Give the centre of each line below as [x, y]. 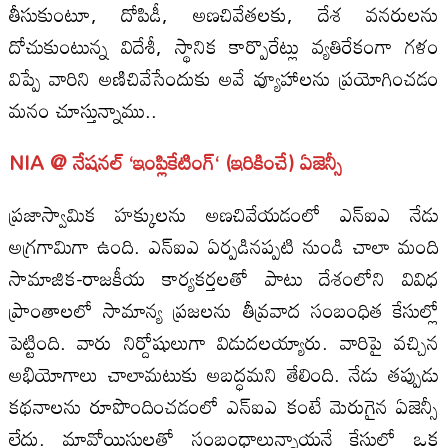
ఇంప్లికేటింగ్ [173, 161]
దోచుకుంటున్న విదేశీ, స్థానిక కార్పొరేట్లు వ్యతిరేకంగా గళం [224, 45]
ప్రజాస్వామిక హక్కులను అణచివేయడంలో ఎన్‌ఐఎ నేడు [224, 213]
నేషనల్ [97, 161]
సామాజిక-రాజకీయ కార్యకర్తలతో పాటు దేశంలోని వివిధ [224, 277]
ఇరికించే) [262, 161]
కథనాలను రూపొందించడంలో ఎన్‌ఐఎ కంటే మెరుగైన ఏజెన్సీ [224, 405]
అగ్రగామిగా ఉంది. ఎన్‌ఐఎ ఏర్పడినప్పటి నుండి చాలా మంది [224, 245]
